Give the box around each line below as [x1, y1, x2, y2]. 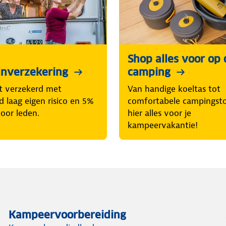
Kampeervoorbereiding [9, 208, 127, 222]
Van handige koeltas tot [128, 83, 220, 95]
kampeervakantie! [128, 120, 198, 131]
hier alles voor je [128, 107, 191, 119]
